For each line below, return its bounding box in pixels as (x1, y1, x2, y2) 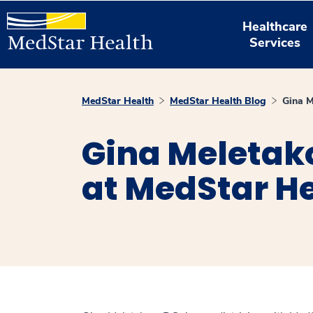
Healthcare (242, 17, 308, 35)
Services (249, 34, 301, 51)
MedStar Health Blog (170, 94, 266, 108)
